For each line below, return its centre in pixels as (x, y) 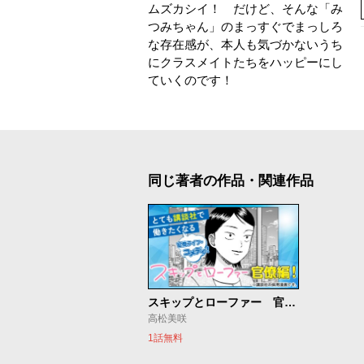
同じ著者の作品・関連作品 (231, 181)
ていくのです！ (191, 80)
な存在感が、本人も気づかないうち (245, 44)
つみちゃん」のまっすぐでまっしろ (245, 26)
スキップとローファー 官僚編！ (290, 303)
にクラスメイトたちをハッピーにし (245, 62)
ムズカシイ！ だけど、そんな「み (245, 9)
